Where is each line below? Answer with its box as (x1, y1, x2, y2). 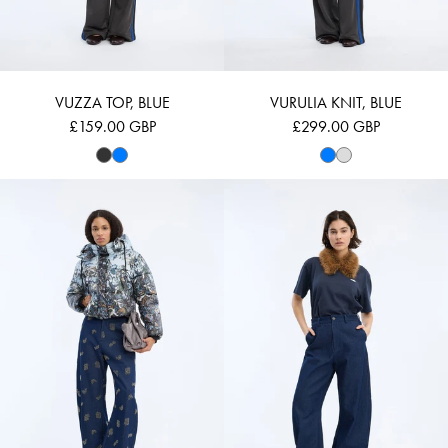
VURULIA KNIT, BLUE (270, 91, 402, 113)
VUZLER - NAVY (335, 178, 436, 200)
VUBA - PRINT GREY (111, 178, 239, 200)
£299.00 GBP (292, 115, 380, 137)
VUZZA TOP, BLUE (54, 91, 170, 113)
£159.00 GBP (68, 115, 156, 137)
